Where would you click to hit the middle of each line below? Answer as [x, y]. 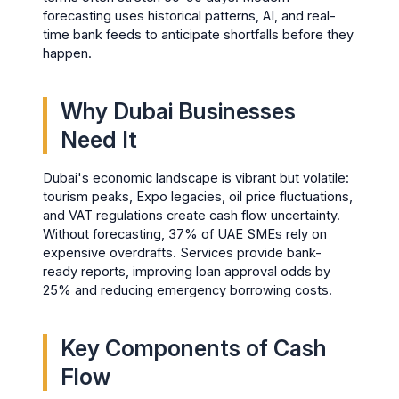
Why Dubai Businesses [179, 111]
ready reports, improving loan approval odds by [187, 272]
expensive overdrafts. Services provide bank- [183, 253]
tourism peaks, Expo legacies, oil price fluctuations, [198, 197]
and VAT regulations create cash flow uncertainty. [192, 216]
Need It [99, 139]
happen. [68, 54]
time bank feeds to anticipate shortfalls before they [199, 35]
